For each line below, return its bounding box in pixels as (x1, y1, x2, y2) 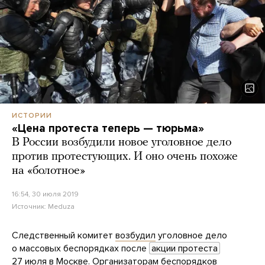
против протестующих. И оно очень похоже (12, 151, 238, 163)
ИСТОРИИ (12, 111, 52, 120)
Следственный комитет (12, 230, 115, 242)
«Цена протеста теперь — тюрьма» (12, 122, 204, 135)
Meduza (48, 202, 75, 211)
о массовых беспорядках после (12, 243, 149, 255)
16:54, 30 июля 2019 (12, 190, 79, 199)
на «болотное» (12, 165, 85, 177)
